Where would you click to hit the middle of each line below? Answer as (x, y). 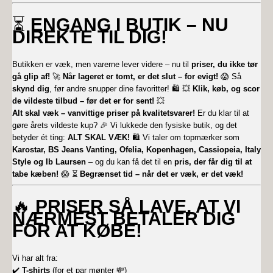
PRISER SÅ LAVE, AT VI (138, 207)
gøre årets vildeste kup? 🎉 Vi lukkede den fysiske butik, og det (125, 126)
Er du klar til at (222, 113)
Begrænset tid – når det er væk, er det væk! (161, 174)
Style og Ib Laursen (49, 162)
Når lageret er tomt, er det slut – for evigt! (140, 77)
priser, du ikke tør (225, 65)
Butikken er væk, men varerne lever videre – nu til (102, 65)
